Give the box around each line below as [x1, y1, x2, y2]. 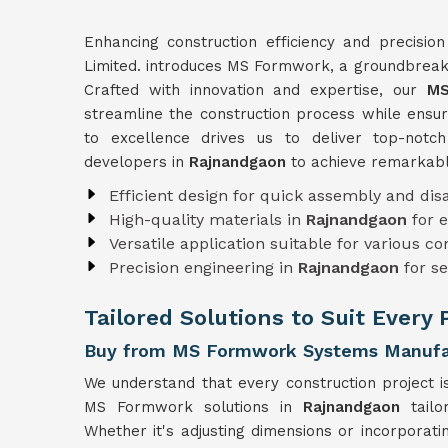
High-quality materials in [109, 210, 306, 229]
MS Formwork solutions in [84, 398, 303, 416]
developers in [84, 153, 189, 171]
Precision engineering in [109, 258, 298, 277]
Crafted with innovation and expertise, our [84, 81, 427, 99]
